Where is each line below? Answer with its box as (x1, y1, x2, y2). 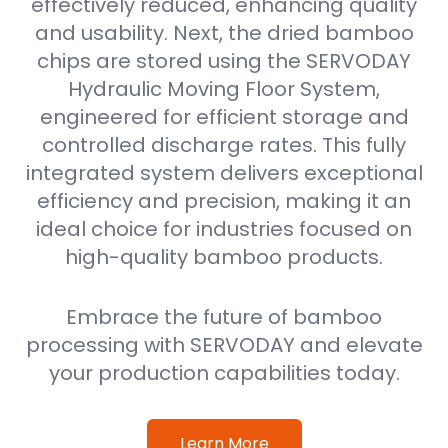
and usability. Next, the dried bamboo (34, 19, 414, 47)
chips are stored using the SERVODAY (37, 47, 411, 75)
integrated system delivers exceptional (25, 159, 423, 187)
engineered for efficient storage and (39, 103, 409, 131)
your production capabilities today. (48, 359, 400, 387)
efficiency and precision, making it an (37, 187, 411, 215)
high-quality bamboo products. (65, 243, 383, 271)
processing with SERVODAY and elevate (25, 331, 423, 359)
